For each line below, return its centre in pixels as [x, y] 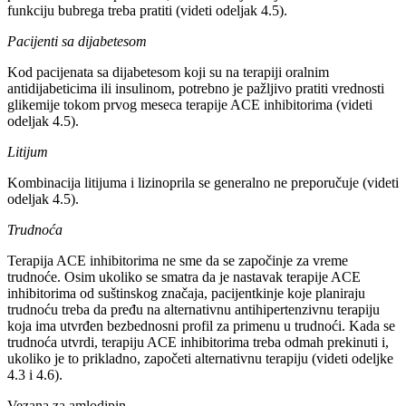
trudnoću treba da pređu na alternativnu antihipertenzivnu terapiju [193, 309]
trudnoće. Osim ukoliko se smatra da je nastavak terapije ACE [184, 276]
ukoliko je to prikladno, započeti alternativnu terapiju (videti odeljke [200, 358]
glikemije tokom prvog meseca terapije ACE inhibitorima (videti [190, 104]
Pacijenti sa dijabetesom [77, 41]
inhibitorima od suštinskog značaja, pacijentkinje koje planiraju [186, 293]
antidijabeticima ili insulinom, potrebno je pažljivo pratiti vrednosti [196, 88]
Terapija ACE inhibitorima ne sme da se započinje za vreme [178, 260]
